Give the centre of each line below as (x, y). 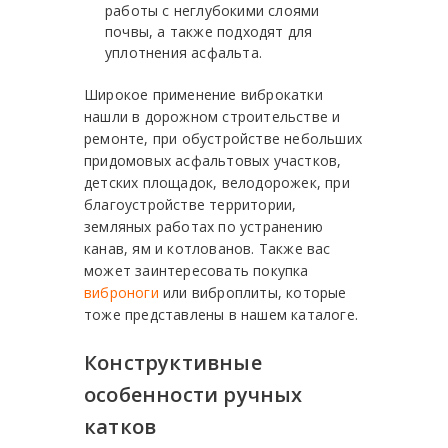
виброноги (121, 293)
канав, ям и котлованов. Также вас (207, 249)
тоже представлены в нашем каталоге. (221, 315)
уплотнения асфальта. (183, 53)
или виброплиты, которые (252, 293)
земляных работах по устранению (203, 227)
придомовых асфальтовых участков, (213, 161)
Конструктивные (173, 363)
